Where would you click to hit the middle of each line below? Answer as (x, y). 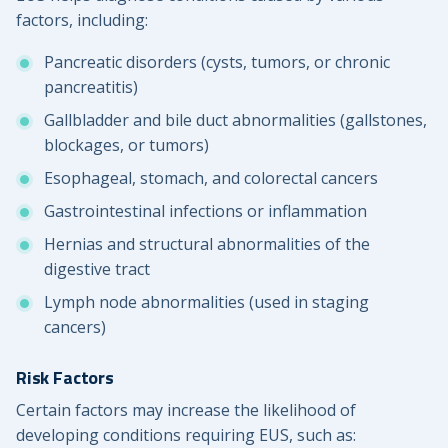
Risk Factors (65, 378)
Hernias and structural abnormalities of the (207, 244)
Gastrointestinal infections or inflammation (205, 211)
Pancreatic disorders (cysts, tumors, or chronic (217, 62)
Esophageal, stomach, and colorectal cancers (211, 178)
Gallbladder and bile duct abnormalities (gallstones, (235, 120)
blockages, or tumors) (126, 145)
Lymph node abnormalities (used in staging (206, 302)
